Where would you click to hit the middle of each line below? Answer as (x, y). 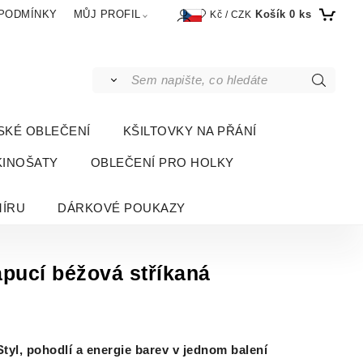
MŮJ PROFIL (107, 14)
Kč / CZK (229, 14)
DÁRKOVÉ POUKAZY (122, 208)
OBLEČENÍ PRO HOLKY (162, 163)
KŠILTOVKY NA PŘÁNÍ (190, 131)
